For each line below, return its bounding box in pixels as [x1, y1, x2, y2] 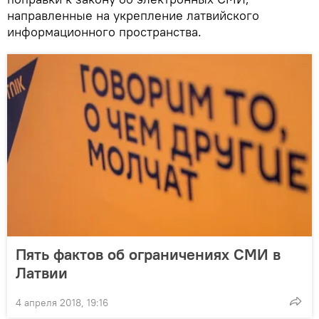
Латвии [16, 262, 68, 283]
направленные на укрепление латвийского [7, 6, 259, 23]
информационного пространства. [7, 23, 202, 40]
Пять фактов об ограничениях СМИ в [16, 244, 281, 264]
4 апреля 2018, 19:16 [16, 296, 108, 309]
